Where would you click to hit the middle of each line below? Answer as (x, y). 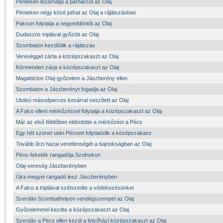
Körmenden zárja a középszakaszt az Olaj (67, 67)
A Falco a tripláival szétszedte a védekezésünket (75, 188)
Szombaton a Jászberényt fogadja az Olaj (66, 89)
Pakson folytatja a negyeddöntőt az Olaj (64, 23)
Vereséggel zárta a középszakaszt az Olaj (67, 56)
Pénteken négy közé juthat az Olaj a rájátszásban (76, 12)
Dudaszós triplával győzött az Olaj (57, 34)
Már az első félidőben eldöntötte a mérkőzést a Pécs (79, 122)
